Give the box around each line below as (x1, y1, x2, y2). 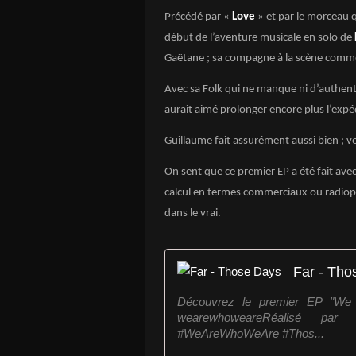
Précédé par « (164, 11, 232, 23)
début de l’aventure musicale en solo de (164, 32, 354, 44)
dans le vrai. (164, 207, 221, 219)
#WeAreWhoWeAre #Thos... (177, 327, 324, 340)
